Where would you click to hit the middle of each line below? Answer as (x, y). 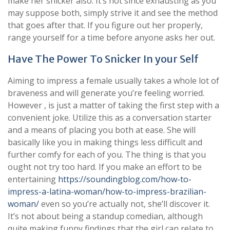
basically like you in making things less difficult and (105, 142)
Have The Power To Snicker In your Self (103, 59)
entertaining (33, 179)
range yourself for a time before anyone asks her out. (111, 37)
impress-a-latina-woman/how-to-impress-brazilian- (107, 191)
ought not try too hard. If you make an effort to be (105, 167)
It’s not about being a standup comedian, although (105, 216)
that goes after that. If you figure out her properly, (105, 25)
